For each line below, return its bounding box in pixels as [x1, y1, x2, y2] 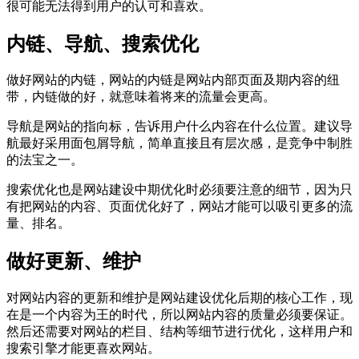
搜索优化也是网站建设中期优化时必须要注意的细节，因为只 [6, 183, 353, 197]
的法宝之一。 [6, 153, 83, 167]
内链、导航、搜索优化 [6, 33, 199, 54]
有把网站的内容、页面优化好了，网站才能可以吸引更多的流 [6, 200, 353, 214]
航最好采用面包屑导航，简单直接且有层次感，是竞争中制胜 [6, 136, 353, 151]
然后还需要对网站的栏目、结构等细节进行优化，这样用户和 [6, 325, 353, 339]
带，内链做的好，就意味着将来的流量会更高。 [6, 90, 276, 104]
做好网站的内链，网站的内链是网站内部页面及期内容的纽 [6, 73, 340, 87]
